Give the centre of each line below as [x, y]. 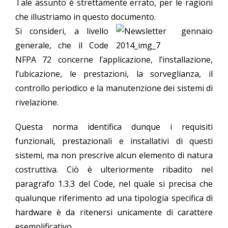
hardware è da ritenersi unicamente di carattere [114, 212]
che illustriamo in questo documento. [85, 17]
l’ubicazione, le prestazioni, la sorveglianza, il [114, 74]
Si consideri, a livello [62, 31]
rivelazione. [37, 103]
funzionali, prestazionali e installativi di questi [114, 141]
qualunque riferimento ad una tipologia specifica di [114, 198]
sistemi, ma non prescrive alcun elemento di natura [114, 155]
